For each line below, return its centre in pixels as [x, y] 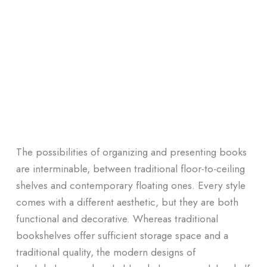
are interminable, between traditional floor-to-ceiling [130, 169]
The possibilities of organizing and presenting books [131, 152]
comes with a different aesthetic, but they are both [127, 202]
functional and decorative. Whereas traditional [117, 219]
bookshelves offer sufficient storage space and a [122, 235]
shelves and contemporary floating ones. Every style [131, 185]
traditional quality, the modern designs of [105, 252]
